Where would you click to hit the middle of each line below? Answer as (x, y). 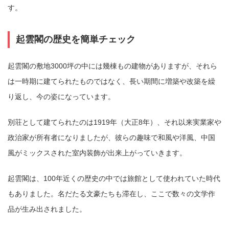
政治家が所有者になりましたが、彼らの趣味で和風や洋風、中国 (111, 138)
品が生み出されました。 (47, 209)
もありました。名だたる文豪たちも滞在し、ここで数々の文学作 (111, 194)
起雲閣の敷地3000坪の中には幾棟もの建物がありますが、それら (112, 66)
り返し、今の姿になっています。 (61, 97)
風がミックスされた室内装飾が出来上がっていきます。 (97, 153)
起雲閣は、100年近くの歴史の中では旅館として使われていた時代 (114, 179)
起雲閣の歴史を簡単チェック (76, 40)
